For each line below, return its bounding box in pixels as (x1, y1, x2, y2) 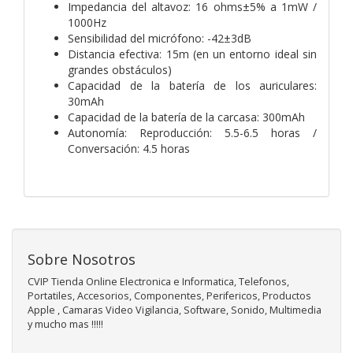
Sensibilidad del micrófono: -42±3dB (68, 30, 251, 46)
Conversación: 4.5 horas (68, 140, 190, 156)
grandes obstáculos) (68, 61, 172, 77)
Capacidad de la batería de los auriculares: (68, 77, 317, 93)
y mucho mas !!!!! (28, 317, 103, 331)
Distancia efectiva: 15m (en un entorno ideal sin (68, 46, 317, 61)
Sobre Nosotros (28, 249, 136, 269)
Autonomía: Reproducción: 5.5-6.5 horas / (68, 124, 317, 140)
